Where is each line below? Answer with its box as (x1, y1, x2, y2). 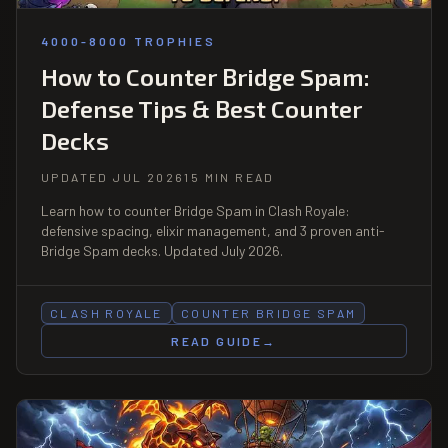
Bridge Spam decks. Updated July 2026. (41, 241, 283, 259)
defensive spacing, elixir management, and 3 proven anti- (41, 221, 385, 239)
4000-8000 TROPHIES (41, 33, 216, 48)
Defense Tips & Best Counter (41, 93, 362, 123)
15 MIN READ (184, 169, 275, 184)
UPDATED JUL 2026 (41, 169, 185, 184)
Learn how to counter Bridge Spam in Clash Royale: (41, 201, 350, 219)
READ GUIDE (171, 333, 263, 348)
